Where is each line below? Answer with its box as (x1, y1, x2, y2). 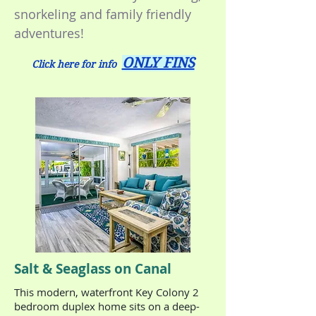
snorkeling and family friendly (14, 6, 191, 23)
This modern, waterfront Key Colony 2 (14, 285, 199, 299)
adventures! (14, 25, 84, 42)
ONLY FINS (121, 55, 195, 71)
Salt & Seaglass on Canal (14, 260, 171, 278)
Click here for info (31, 58, 122, 71)
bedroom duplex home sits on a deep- (14, 299, 200, 313)
